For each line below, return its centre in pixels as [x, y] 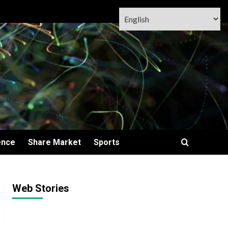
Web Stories [40, 188]
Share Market [54, 142]
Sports [106, 142]
